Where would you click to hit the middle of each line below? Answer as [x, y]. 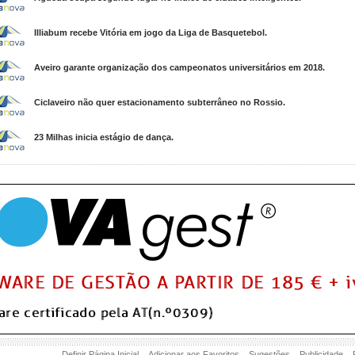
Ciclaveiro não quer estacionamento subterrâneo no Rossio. [160, 102]
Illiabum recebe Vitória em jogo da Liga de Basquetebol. [151, 32]
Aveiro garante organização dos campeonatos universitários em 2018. [179, 67]
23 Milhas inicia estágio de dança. [104, 137]
